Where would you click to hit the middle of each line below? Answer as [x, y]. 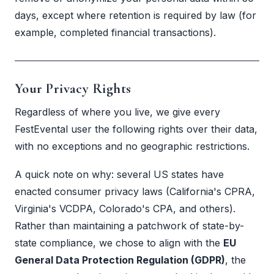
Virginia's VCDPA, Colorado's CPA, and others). [125, 208]
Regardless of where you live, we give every [117, 112]
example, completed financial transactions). [115, 33]
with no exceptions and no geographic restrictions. [132, 146]
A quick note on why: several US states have [119, 174]
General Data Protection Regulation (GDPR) [120, 260]
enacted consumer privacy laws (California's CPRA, [135, 191]
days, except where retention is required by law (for [135, 16]
